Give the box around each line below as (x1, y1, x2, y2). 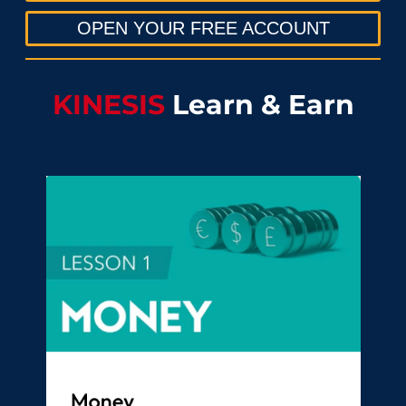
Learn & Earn (171, 87, 354, 121)
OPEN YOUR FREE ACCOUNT (76, 17, 330, 38)
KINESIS (52, 87, 172, 121)
